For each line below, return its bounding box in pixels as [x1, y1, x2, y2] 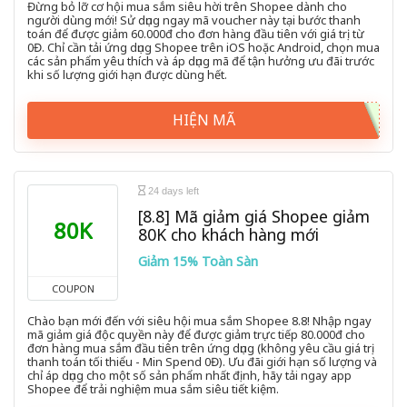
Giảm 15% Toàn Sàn [138, 253, 258, 271]
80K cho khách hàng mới [138, 223, 319, 246]
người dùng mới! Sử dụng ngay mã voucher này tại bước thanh [27, 12, 361, 29]
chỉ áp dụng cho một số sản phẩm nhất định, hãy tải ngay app [27, 367, 352, 384]
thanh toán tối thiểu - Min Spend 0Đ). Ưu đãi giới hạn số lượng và [27, 353, 377, 371]
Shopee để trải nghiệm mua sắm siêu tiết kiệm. [27, 381, 279, 398]
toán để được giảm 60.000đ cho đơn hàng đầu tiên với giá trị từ [27, 25, 364, 43]
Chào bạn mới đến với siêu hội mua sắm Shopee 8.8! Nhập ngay [27, 313, 372, 330]
